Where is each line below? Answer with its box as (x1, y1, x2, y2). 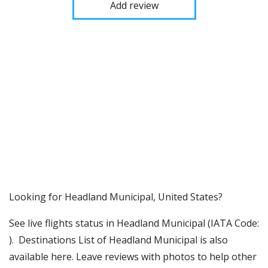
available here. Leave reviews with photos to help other (9, 250, 257, 263)
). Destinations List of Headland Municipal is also (9, 233, 228, 246)
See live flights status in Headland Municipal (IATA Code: (9, 217, 259, 230)
